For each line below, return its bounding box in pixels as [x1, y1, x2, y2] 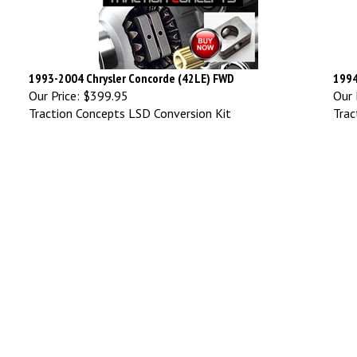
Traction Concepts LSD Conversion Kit [29, 97, 231, 114]
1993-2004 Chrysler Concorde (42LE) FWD [29, 62, 234, 79]
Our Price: [29, 80, 80, 96]
